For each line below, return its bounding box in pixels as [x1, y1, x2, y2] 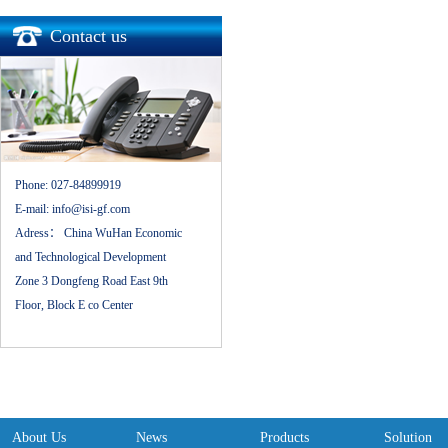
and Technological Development [15, 250, 166, 264]
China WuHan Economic [64, 226, 182, 240]
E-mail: [15, 202, 52, 216]
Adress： [15, 226, 64, 240]
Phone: [15, 178, 51, 192]
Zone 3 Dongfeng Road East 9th [15, 274, 168, 288]
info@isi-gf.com [52, 202, 133, 216]
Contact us [50, 26, 127, 46]
